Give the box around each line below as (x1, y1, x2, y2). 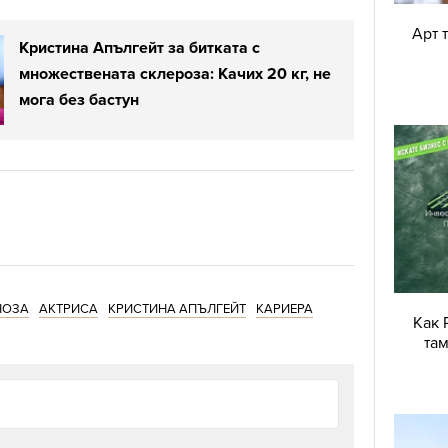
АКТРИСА (39, 301, 98, 318)
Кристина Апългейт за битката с (19, 38, 260, 59)
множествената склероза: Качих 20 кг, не (19, 64, 331, 85)
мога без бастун (19, 90, 139, 111)
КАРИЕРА (256, 301, 313, 318)
